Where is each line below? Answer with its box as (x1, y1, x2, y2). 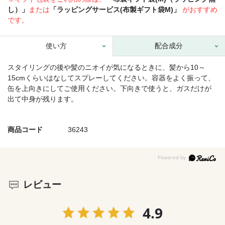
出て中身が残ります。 (7, 95, 78, 103)
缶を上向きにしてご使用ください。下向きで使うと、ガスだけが (7, 84, 211, 93)
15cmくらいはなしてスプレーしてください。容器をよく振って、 (7, 74, 215, 82)
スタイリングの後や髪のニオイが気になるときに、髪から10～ (7, 63, 205, 72)
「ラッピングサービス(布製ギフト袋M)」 (49, 6, 180, 14)
